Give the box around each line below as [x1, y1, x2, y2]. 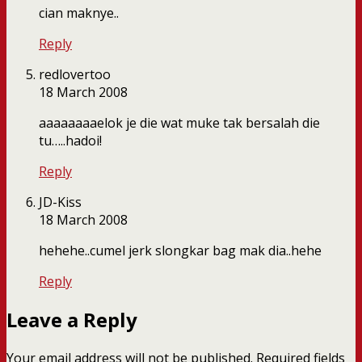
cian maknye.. [39, 4, 119, 23]
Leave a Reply [6, 306, 137, 334]
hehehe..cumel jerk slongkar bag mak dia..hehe [39, 242, 322, 260]
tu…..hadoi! [39, 132, 102, 150]
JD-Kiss [39, 193, 82, 212]
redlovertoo [39, 65, 111, 84]
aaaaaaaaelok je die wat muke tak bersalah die [39, 114, 320, 133]
